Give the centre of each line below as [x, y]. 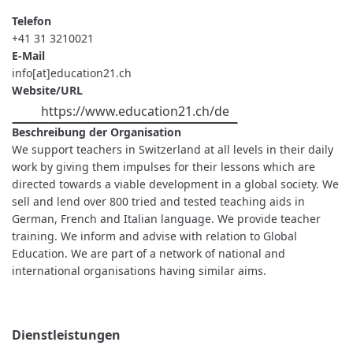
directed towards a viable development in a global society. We [175, 184]
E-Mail [28, 56]
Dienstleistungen [66, 334]
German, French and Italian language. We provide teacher [166, 218]
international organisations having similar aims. [139, 270]
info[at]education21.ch [72, 73]
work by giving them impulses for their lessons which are [163, 166]
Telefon [32, 21]
